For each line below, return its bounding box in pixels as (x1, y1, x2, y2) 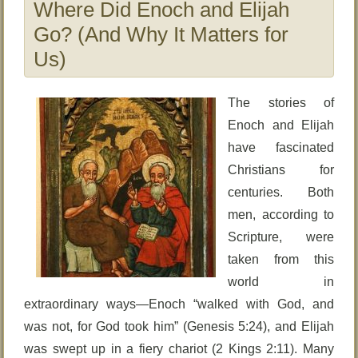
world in (228, 275, 334, 288)
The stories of (228, 96, 334, 109)
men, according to (228, 208, 334, 221)
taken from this (228, 253, 334, 266)
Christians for (228, 163, 334, 177)
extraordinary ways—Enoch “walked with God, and (24, 297, 334, 311)
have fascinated (228, 141, 334, 154)
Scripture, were (228, 230, 334, 244)
